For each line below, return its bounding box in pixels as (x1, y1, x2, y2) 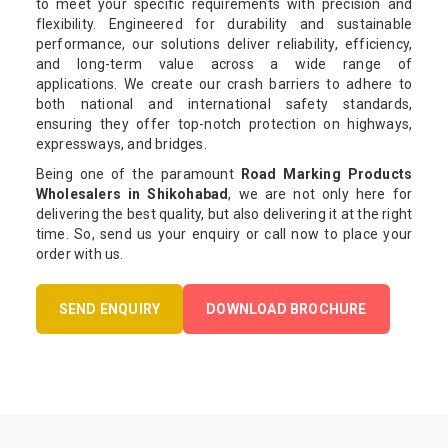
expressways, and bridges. (35, 136, 207, 153)
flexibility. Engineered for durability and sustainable (35, 16, 413, 33)
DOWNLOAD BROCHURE (206, 301, 367, 318)
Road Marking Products (240, 166, 413, 183)
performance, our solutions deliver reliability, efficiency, (35, 36, 413, 53)
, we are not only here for (228, 186, 413, 203)
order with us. (35, 246, 124, 263)
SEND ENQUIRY (58, 301, 161, 318)
